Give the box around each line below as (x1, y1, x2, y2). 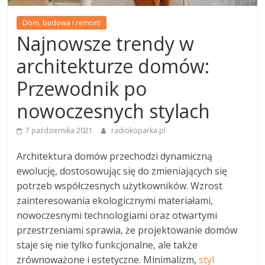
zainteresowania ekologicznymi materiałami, (17, 193, 214, 207)
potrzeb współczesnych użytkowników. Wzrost (17, 179, 223, 192)
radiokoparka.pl (111, 125, 166, 135)
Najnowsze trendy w (17, 30, 195, 56)
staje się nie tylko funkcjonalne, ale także (17, 238, 198, 251)
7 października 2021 (25, 125, 93, 135)
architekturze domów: (17, 53, 210, 79)
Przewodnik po (17, 75, 147, 101)
